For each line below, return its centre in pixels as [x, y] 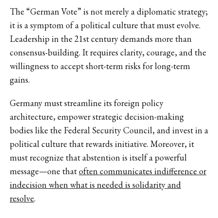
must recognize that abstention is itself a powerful [98, 157]
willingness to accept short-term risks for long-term [100, 66]
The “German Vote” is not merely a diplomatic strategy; [109, 11]
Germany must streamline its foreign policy [87, 103]
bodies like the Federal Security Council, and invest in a [109, 130]
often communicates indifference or [143, 171]
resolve [22, 198]
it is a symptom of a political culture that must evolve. [105, 25]
